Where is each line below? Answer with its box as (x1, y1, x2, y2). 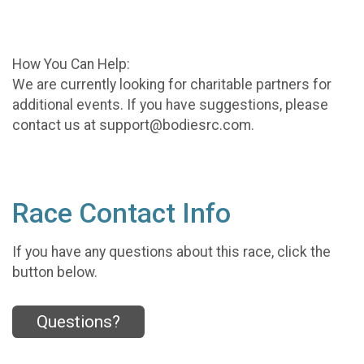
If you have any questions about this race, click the (12, 244, 331, 261)
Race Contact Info (12, 197, 231, 229)
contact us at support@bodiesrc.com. (12, 116, 254, 133)
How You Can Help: (12, 55, 130, 72)
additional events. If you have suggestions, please (12, 96, 328, 113)
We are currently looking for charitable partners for (12, 76, 331, 93)
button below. (12, 264, 97, 281)
